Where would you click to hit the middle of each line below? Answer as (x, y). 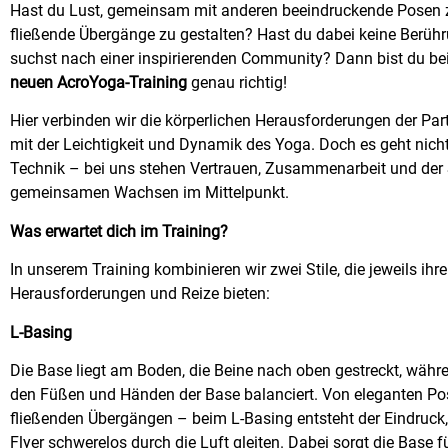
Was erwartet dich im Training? (119, 231)
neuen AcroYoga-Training (98, 82)
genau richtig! (237, 82)
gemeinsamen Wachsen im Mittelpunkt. (149, 193)
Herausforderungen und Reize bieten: (140, 294)
